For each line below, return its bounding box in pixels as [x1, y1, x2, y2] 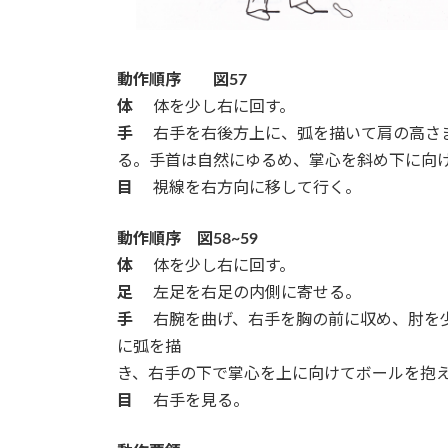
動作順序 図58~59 [117, 230, 258, 247]
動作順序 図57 [117, 71, 247, 88]
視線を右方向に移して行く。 [153, 179, 361, 196]
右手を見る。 [133, 392, 249, 409]
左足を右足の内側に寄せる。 [133, 284, 361, 301]
